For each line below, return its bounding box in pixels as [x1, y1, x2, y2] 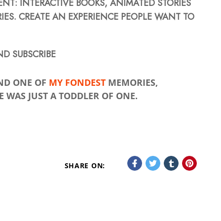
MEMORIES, [106, 76, 158, 89]
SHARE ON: [64, 161, 105, 171]
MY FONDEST [49, 76, 106, 89]
